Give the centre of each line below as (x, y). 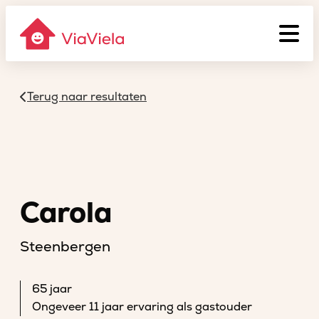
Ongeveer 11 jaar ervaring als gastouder (142, 307)
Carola (66, 213)
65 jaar (52, 289)
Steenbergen (65, 247)
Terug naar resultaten (87, 97)
